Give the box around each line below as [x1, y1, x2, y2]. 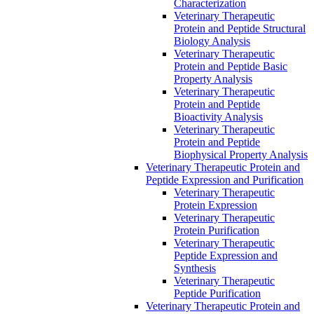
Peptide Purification [174, 287, 261, 299]
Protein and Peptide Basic [174, 60, 287, 72]
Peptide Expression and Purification [146, 173, 303, 186]
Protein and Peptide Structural [174, 22, 306, 34]
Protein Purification [174, 224, 259, 236]
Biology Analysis [174, 34, 250, 47]
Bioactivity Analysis [174, 110, 263, 123]
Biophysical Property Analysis [174, 148, 308, 161]
